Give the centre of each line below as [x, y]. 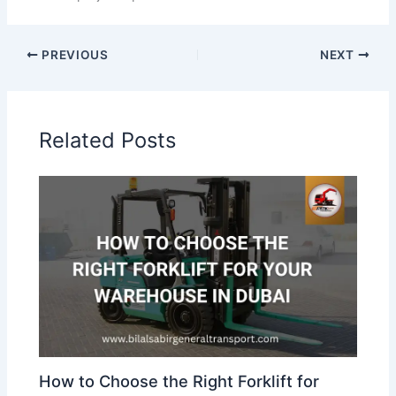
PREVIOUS [73, 54]
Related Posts [108, 140]
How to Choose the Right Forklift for [179, 381]
